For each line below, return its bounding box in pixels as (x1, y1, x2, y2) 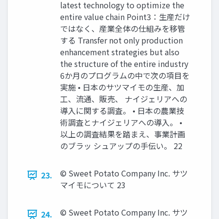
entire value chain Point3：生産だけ (60, 11, 190, 22)
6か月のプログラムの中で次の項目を (60, 69, 190, 81)
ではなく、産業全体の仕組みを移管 (60, 22, 185, 34)
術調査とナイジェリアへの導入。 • (60, 116, 182, 128)
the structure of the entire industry (60, 58, 188, 69)
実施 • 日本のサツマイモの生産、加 (60, 81, 184, 93)
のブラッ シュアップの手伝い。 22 (60, 140, 182, 152)
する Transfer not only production (60, 34, 183, 46)
